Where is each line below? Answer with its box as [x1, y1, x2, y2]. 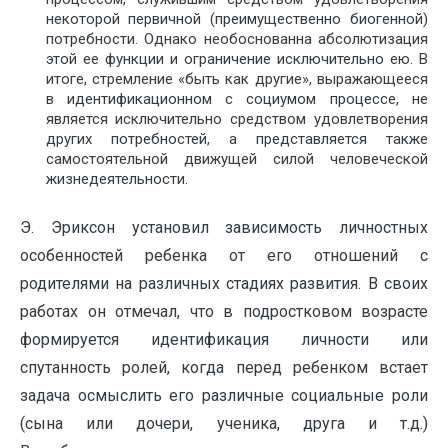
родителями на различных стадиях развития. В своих [20, 274, 428, 294]
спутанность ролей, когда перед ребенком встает [20, 358, 428, 378]
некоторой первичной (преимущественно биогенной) [45, 9, 428, 28]
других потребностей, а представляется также [45, 129, 428, 148]
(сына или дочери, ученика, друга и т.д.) [20, 414, 428, 434]
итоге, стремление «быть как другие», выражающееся [45, 69, 428, 88]
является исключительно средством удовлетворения [45, 109, 428, 128]
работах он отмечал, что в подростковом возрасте [20, 302, 428, 322]
